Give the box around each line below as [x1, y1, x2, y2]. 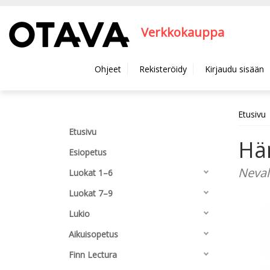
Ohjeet [95, 63, 121, 75]
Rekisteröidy [139, 63, 187, 75]
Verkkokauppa [141, 24, 224, 41]
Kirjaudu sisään [205, 63, 264, 75]
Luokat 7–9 [69, 187, 113, 199]
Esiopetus [69, 146, 107, 158]
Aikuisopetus [69, 228, 118, 240]
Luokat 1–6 [69, 167, 113, 178]
